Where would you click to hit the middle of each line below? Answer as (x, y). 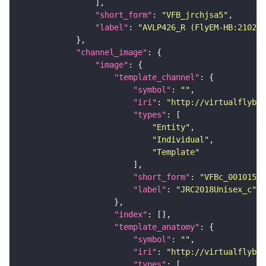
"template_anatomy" (157, 227)
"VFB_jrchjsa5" (195, 15)
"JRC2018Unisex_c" (216, 189)
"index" (131, 214)
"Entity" (171, 127)
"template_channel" (157, 77)
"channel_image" (112, 52)
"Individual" (180, 139)
